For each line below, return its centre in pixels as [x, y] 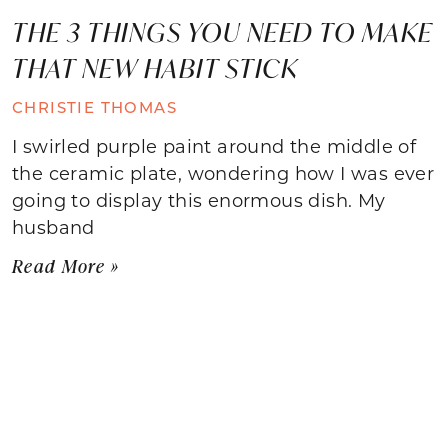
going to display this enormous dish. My [199, 199]
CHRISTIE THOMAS [94, 106]
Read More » [66, 265]
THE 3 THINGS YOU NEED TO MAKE [222, 31]
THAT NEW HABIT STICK [155, 67]
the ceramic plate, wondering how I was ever [223, 172]
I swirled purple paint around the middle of [214, 145]
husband [53, 226]
